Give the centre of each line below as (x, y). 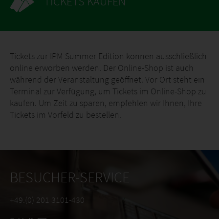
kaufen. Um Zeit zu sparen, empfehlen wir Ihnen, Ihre (106, 103)
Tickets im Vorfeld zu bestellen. (66, 115)
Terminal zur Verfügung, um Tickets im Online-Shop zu (108, 91)
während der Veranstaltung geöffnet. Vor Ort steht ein (107, 79)
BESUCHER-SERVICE (70, 177)
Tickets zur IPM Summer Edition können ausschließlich (108, 56)
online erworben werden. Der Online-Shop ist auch (102, 68)
